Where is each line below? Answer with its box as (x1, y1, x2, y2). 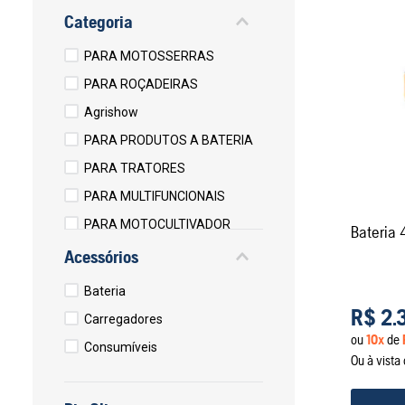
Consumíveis (84, 340, 158, 355)
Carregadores (84, 312, 164, 327)
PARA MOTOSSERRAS (84, 49, 215, 64)
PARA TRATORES (84, 161, 186, 176)
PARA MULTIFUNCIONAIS (84, 189, 226, 204)
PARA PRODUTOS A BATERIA (84, 133, 254, 148)
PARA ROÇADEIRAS (84, 77, 199, 92)
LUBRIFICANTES (84, 318, 176, 334)
